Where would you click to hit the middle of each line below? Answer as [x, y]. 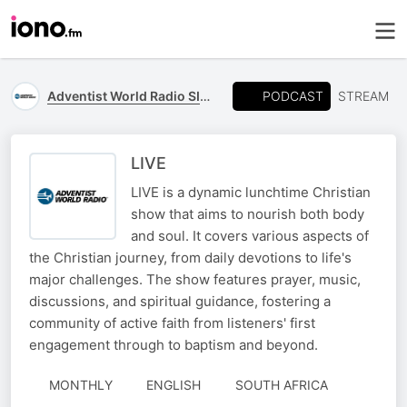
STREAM [363, 96]
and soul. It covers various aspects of [250, 236]
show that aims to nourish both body [248, 214]
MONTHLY [80, 385]
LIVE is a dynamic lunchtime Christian [251, 192]
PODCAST [293, 95]
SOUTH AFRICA [281, 385]
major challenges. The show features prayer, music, [195, 279]
